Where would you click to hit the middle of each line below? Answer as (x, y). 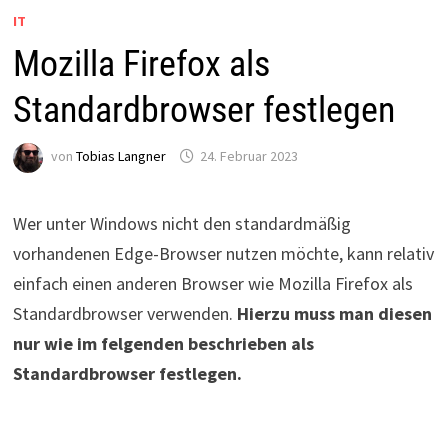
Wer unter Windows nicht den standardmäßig (181, 223)
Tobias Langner (120, 156)
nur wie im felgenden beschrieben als (163, 343)
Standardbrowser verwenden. (124, 313)
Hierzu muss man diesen (334, 313)
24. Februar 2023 (248, 156)
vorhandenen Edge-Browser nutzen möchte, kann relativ (223, 253)
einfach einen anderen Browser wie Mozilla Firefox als (212, 283)
